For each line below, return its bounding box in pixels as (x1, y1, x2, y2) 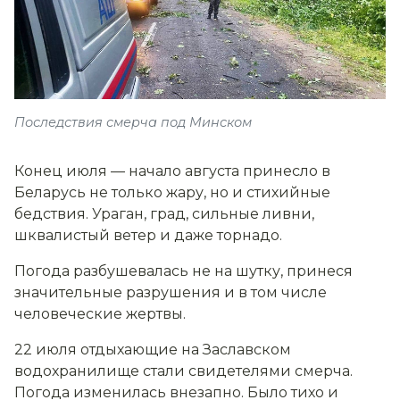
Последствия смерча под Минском (14, 114, 252, 131)
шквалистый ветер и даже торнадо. (14, 227, 282, 245)
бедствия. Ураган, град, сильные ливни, (14, 205, 314, 223)
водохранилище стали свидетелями (14, 362, 291, 380)
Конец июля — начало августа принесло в (14, 162, 330, 180)
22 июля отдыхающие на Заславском (14, 341, 291, 359)
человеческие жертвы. (14, 305, 186, 323)
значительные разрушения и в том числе (14, 284, 327, 302)
